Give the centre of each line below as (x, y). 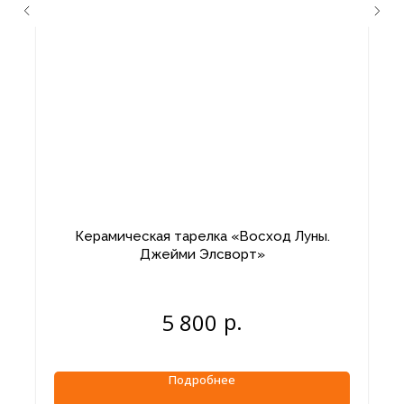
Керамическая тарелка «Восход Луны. (202, 237)
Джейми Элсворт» (202, 255)
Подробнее (202, 380)
